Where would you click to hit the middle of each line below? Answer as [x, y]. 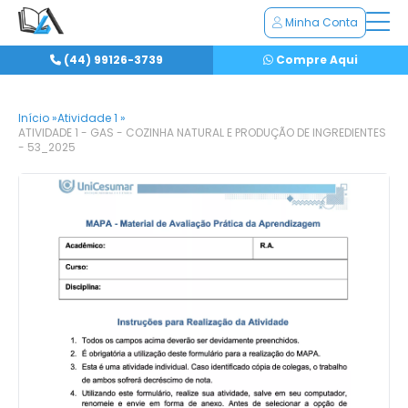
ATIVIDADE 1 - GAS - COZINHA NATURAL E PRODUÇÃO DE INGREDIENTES [202, 133]
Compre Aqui [316, 60]
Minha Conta [320, 22]
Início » [38, 118]
